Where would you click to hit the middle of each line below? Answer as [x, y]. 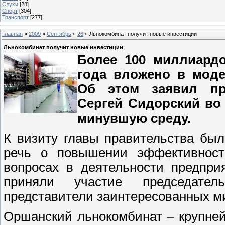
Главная [12, 33]
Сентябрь [59, 33]
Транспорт [15, 17]
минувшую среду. [134, 118]
